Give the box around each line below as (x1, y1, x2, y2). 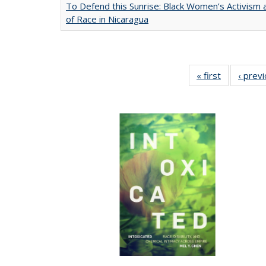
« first (197, 69, 221, 81)
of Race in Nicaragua (66, 13, 148, 25)
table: (234, 83, 256, 94)
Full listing (226, 69, 265, 81)
